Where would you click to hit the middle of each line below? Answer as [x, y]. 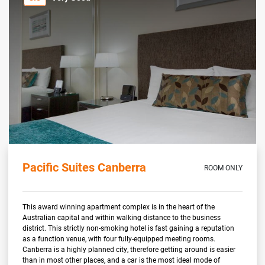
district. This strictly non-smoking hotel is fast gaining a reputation [129, 228]
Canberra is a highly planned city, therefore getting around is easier [129, 249]
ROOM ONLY [223, 168]
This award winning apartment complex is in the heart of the [119, 207]
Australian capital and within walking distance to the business [122, 217]
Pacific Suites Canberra [85, 167]
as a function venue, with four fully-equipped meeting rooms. [119, 239]
